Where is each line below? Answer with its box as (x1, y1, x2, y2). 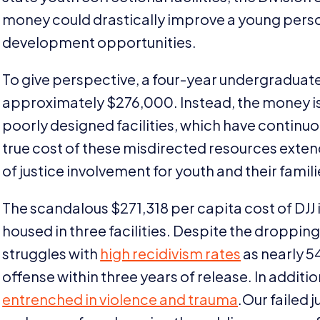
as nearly (241, 244, 306, 262)
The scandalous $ (2, 198, 121, 216)
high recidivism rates (100, 244, 241, 262)
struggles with (2, 244, 101, 262)
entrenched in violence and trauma (2, 289, 239, 308)
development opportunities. (2, 32, 197, 51)
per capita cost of (169, 198, 295, 216)
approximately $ (2, 92, 116, 111)
